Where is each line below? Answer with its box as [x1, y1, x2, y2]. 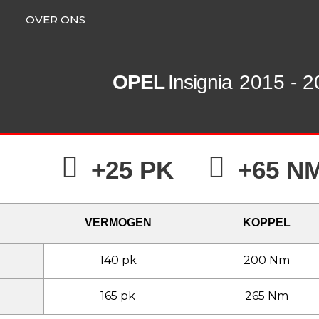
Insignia [168, 71, 232, 94]
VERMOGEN [84, 216, 152, 229]
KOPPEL [243, 216, 291, 229]
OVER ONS [25, 13, 85, 26]
